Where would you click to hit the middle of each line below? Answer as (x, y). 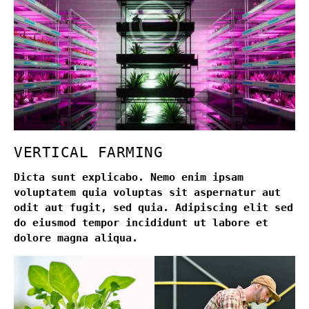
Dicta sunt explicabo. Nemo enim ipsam (129, 178)
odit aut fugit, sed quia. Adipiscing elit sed (153, 208)
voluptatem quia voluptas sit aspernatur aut (147, 193)
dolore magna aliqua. (76, 238)
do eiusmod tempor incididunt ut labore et (141, 223)
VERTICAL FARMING (88, 153)
